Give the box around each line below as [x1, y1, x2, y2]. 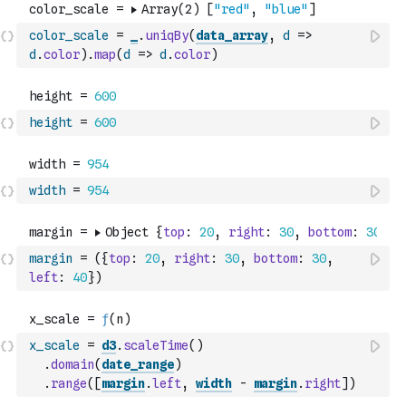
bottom [254, 251, 297, 266]
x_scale [29, 338, 80, 353]
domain [51, 357, 94, 372]
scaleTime [123, 338, 188, 353]
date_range [101, 357, 174, 372]
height [29, 115, 72, 130]
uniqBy [145, 28, 188, 43]
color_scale [29, 28, 109, 43]
